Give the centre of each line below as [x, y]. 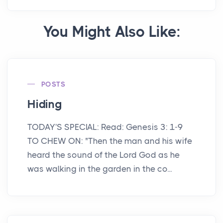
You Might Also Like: [111, 32]
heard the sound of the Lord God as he [104, 155]
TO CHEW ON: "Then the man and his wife [110, 141]
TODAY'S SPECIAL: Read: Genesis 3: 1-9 [105, 127]
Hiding [45, 104]
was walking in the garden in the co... [100, 168]
